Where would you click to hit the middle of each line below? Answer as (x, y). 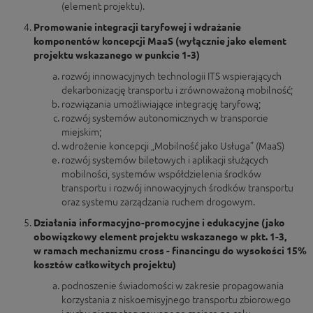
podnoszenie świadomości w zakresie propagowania (173, 286)
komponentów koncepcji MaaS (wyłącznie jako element (160, 41)
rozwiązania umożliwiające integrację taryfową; (161, 104)
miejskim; (81, 132)
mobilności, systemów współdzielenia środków (161, 174)
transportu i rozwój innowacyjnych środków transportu (177, 188)
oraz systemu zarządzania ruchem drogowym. (158, 202)
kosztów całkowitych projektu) (105, 265)
